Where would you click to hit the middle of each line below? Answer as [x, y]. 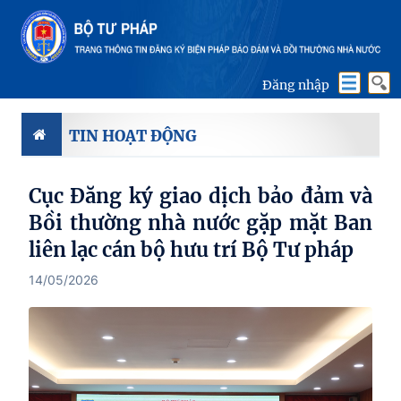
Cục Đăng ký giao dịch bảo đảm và [200, 196]
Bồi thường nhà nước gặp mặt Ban [200, 223]
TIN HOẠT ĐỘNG [133, 136]
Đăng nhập [296, 85]
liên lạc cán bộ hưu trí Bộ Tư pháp [191, 250]
